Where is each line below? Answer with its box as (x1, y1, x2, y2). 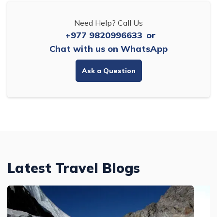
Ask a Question (81, 66, 136, 76)
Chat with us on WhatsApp (49, 43, 168, 55)
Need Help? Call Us (74, 18, 143, 28)
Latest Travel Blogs (7, 159, 140, 177)
